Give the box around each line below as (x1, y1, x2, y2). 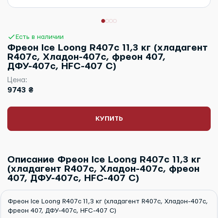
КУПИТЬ (95, 115, 123, 123)
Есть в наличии (15, 33, 64, 40)
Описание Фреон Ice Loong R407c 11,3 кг (7, 155, 201, 165)
